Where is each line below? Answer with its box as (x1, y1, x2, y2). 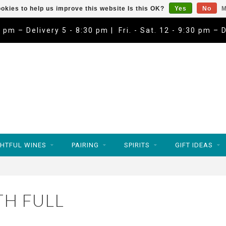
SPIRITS (124, 141, 150, 149)
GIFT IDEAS (175, 141, 213, 149)
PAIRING (72, 141, 99, 149)
